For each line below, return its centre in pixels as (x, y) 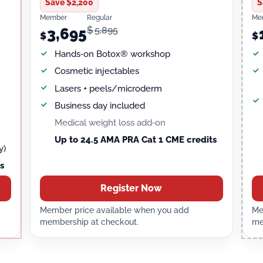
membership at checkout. (89, 222)
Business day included (100, 105)
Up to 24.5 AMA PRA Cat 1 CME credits (135, 140)
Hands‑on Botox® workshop (112, 54)
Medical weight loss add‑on (110, 123)
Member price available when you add (114, 210)
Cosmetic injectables (97, 71)
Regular (100, 18)
